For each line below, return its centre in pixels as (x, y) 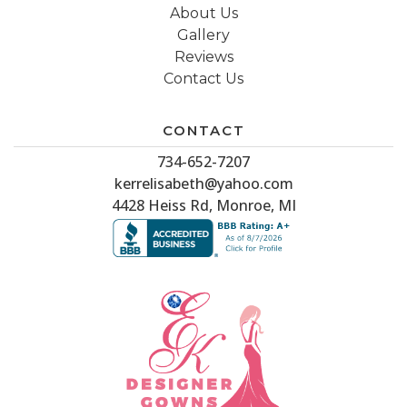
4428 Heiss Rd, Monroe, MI (203, 205)
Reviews (203, 56)
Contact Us (203, 78)
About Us (203, 13)
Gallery (203, 35)
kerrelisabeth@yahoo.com (203, 183)
